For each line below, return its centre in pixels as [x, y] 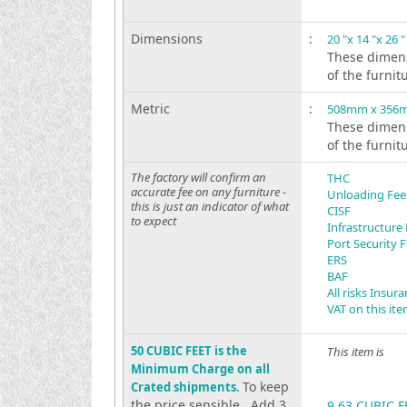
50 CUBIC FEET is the [189, 351]
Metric [150, 109]
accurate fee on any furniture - [208, 192]
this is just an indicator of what [209, 206]
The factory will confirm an [198, 177]
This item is [355, 352]
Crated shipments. [186, 387]
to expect [153, 221]
